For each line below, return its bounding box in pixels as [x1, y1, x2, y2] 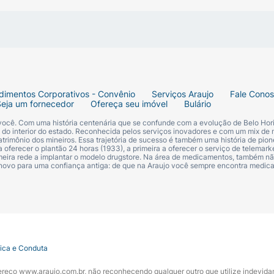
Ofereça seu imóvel [91, 98, 168, 109]
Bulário [184, 98, 211, 109]
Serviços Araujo [152, 89, 213, 100]
